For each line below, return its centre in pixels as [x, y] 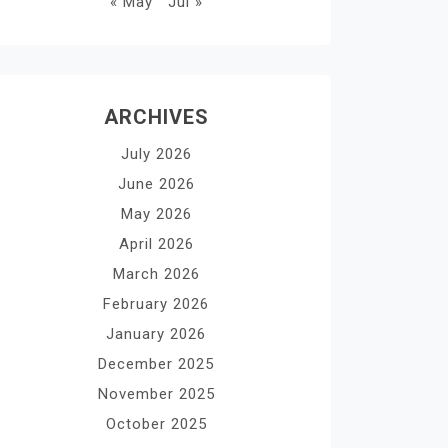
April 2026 [156, 244]
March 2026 [156, 274]
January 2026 [156, 334]
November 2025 [156, 394]
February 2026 [156, 304]
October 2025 [156, 424]
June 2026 [156, 184]
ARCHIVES [156, 117]
